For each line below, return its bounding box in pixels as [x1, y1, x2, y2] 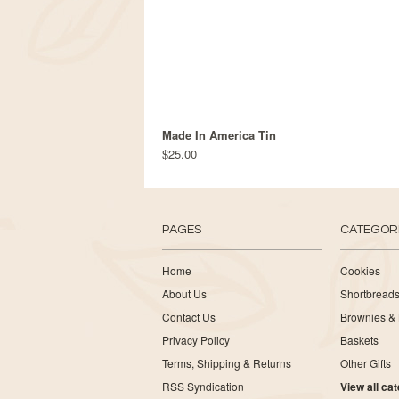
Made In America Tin [162, 126, 276, 143]
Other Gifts [340, 355, 391, 370]
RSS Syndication [162, 379, 244, 394]
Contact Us [162, 309, 216, 324]
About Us [162, 286, 207, 301]
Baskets [340, 332, 379, 347]
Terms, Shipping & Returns [162, 355, 291, 370]
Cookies [340, 263, 380, 278]
